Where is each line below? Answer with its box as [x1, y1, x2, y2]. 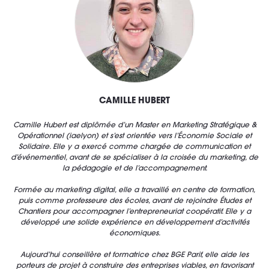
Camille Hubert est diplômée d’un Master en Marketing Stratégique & [13, 122, 256, 130]
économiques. [109, 230, 160, 238]
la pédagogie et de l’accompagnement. [62, 165, 207, 173]
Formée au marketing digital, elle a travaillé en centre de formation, [14, 187, 255, 195]
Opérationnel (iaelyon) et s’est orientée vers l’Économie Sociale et [17, 133, 252, 141]
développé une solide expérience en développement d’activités [20, 219, 249, 227]
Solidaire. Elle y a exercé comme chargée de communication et [19, 144, 250, 151]
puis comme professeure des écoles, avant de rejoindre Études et [18, 198, 251, 205]
